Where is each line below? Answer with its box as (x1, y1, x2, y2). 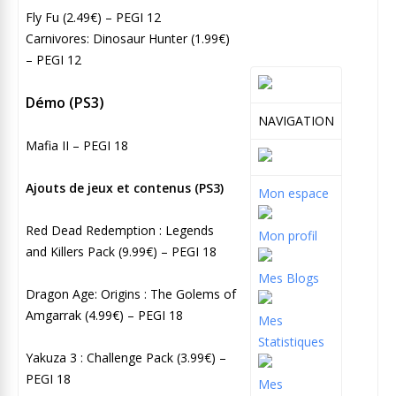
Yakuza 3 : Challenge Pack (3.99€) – (26, 348, 226, 366)
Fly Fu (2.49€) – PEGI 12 (26, 8, 161, 26)
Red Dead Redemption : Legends (26, 221, 214, 239)
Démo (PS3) (26, 92, 104, 112)
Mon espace (258, 184, 329, 202)
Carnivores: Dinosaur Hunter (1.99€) (26, 29, 230, 47)
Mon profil (258, 226, 317, 244)
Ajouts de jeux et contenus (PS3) (26, 179, 224, 196)
